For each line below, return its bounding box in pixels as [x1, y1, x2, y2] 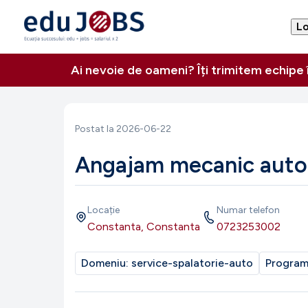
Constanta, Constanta [87, 220, 200, 233]
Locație [87, 204, 120, 216]
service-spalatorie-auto [131, 256, 253, 269]
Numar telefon [217, 204, 280, 216]
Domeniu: [81, 256, 131, 269]
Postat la [75, 123, 116, 135]
